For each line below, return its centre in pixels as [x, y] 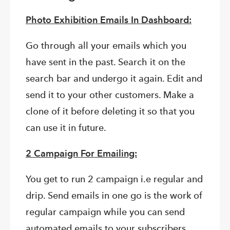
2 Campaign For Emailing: [81, 154]
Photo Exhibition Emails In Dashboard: [109, 20]
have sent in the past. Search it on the [106, 62]
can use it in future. [66, 128]
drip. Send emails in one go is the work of [114, 196]
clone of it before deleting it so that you [110, 111]
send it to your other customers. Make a [110, 95]
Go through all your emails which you [106, 46]
